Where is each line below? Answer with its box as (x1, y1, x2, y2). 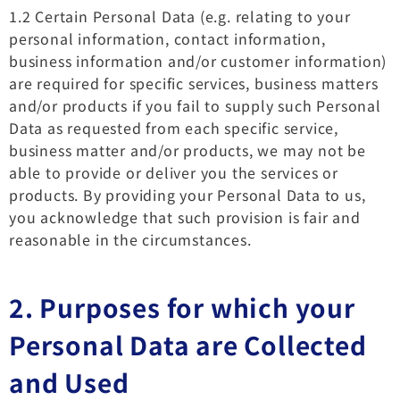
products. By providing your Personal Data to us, (9, 183, 366, 205)
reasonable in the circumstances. (9, 228, 252, 250)
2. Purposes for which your (9, 288, 355, 325)
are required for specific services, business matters (9, 71, 379, 94)
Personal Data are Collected (9, 326, 367, 362)
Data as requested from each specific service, (9, 116, 338, 138)
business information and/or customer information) (9, 49, 387, 71)
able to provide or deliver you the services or (9, 161, 338, 183)
